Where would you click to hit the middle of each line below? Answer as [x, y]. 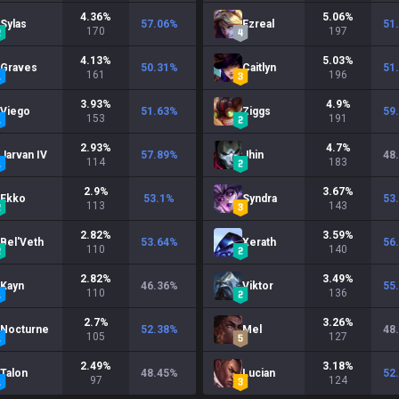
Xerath [259, 242]
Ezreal [258, 24]
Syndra [260, 199]
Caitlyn [259, 68]
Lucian [259, 373]
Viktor [258, 286]
